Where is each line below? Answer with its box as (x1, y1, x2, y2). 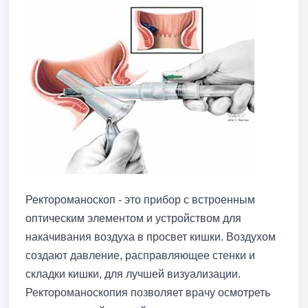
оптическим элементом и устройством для (25, 212, 241, 224)
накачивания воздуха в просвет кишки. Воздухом (25, 230, 276, 243)
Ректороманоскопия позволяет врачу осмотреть (25, 286, 270, 298)
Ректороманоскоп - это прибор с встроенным (25, 193, 255, 206)
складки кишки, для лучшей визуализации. (25, 267, 241, 280)
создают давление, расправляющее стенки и (25, 249, 255, 261)
